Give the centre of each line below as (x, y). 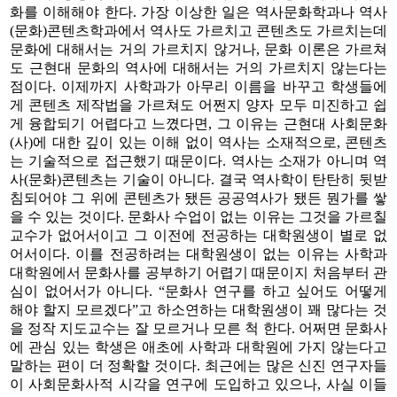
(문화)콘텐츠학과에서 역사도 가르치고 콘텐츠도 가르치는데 (198, 30)
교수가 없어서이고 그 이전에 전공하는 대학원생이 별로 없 (198, 235)
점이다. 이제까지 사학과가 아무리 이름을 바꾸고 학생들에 (198, 86)
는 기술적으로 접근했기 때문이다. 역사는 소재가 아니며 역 (198, 160)
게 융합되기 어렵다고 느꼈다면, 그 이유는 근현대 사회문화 (198, 123)
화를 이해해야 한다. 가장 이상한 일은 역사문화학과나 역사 (198, 12)
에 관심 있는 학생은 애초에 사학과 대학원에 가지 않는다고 (198, 346)
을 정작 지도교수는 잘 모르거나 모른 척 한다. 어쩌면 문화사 (198, 328)
